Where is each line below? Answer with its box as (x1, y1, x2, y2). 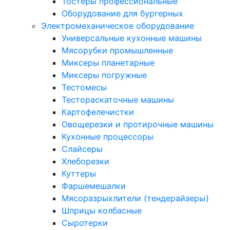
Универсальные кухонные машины (62, 32, 202, 43)
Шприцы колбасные (62, 205, 142, 216)
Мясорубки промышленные (62, 45, 173, 55)
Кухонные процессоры (62, 131, 154, 142)
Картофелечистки (62, 106, 134, 117)
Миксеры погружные (62, 69, 147, 80)
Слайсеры (62, 143, 103, 154)
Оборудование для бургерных (62, 8, 183, 18)
